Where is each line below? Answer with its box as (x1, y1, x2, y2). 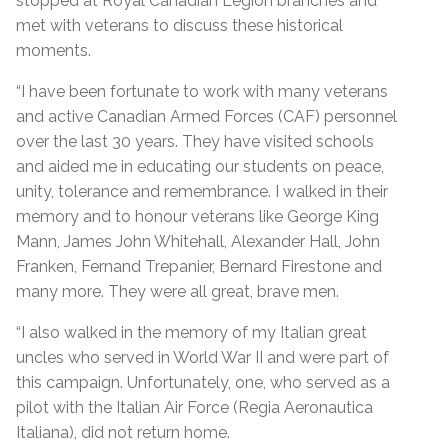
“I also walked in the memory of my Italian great (16, 322, 367, 342)
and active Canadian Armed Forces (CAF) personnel (16, 106, 397, 126)
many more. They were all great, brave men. (16, 281, 339, 301)
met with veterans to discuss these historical (16, 15, 343, 35)
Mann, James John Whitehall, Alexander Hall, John (16, 231, 380, 251)
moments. (16, 40, 91, 60)
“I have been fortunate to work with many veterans (16, 81, 388, 101)
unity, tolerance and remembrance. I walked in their (16, 181, 388, 201)
